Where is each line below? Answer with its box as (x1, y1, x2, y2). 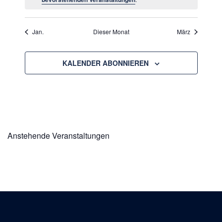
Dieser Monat (93, 27, 129, 36)
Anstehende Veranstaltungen (7, 130, 110, 142)
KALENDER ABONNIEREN (62, 58, 149, 68)
